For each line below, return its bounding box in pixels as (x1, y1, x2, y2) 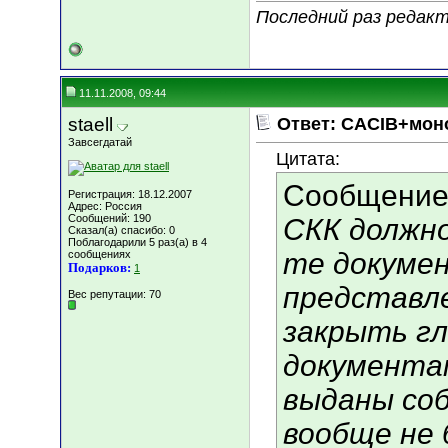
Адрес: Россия (68, 200, 142, 212)
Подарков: (68, 260, 131, 275)
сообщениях (68, 248, 131, 260)
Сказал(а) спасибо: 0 (68, 224, 175, 236)
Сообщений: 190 (68, 212, 151, 224)
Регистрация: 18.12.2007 (68, 188, 192, 200)
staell (68, 114, 113, 135)
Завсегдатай (68, 136, 132, 148)
